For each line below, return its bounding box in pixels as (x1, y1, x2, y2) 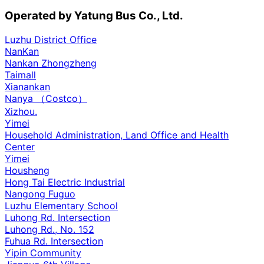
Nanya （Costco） (5, 92, 87, 104)
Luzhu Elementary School (5, 199, 118, 212)
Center (5, 140, 35, 153)
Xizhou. (5, 105, 37, 117)
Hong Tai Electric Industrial (5, 176, 125, 188)
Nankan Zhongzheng (5, 57, 97, 69)
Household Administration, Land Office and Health (5, 128, 229, 141)
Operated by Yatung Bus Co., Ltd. (5, 8, 183, 22)
